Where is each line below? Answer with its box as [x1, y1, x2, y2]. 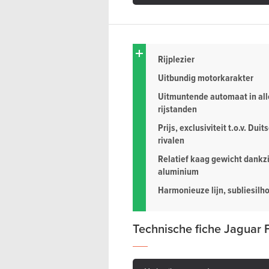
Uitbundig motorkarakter [158, 71, 253, 85]
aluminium [158, 165, 199, 179]
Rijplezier [158, 52, 195, 67]
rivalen [158, 133, 184, 148]
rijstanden [158, 102, 197, 116]
